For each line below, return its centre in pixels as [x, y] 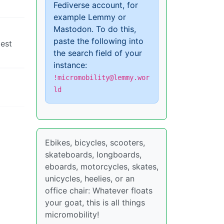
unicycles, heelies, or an [90, 178]
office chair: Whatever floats [99, 190]
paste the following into [98, 41]
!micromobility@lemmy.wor [101, 77]
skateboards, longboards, [93, 154]
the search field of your [98, 53]
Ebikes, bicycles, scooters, [95, 142]
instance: [70, 65]
